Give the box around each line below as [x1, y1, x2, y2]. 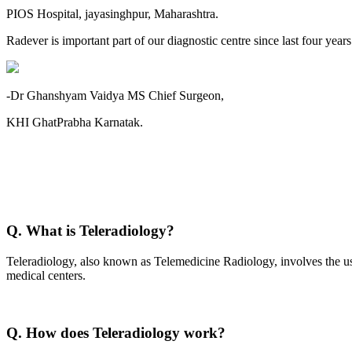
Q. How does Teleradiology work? [6, 324, 225, 341]
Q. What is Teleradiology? [6, 222, 174, 240]
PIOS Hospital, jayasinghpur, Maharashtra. [6, 6, 218, 20]
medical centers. [6, 269, 86, 283]
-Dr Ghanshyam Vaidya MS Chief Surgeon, [6, 88, 224, 102]
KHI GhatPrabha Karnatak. [6, 115, 143, 129]
